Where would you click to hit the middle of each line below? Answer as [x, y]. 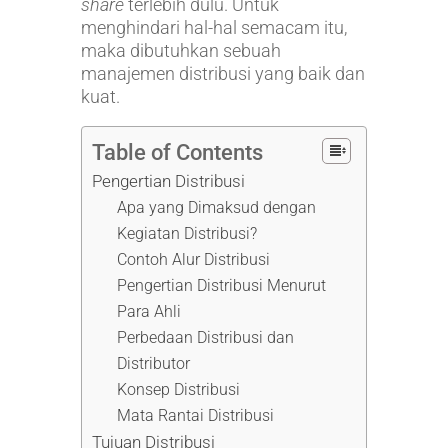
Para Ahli [149, 311]
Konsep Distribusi [179, 389]
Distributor [154, 363]
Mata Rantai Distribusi [196, 415]
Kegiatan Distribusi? [187, 233]
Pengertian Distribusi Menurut [222, 285]
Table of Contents [177, 152]
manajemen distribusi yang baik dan [222, 73]
